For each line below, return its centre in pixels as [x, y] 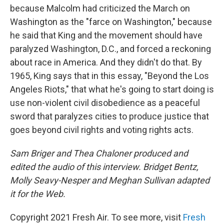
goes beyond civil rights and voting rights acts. [102, 129]
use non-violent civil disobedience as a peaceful [105, 102]
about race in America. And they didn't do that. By [106, 62]
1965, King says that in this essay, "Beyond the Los [109, 75]
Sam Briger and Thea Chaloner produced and [99, 153]
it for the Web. [38, 193]
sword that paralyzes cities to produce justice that [109, 116]
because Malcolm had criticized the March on [100, 8]
